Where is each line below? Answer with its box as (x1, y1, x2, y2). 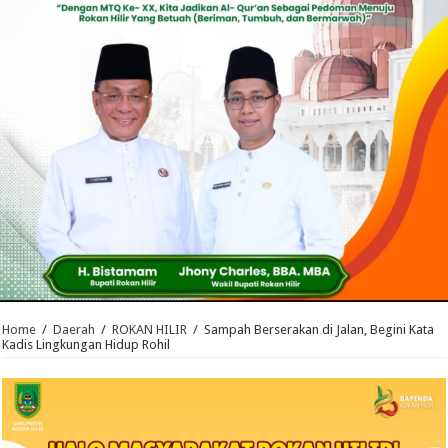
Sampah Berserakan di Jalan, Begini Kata (204, 322, 435, 338)
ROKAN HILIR (112, 322, 188, 338)
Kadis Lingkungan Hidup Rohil (2, 337, 171, 353)
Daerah (53, 322, 96, 338)
